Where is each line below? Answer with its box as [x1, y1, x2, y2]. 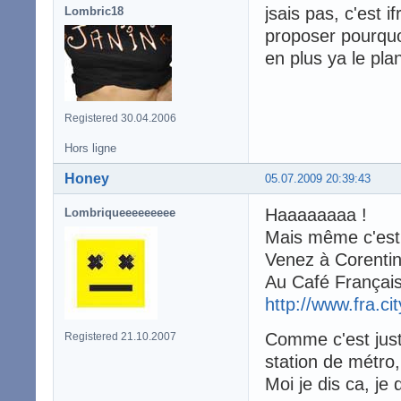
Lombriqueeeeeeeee [64, 205, 175, 219]
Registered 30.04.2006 [64, 111, 176, 124]
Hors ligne [64, 141, 116, 155]
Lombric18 [64, 4, 124, 18]
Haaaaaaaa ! [265, 204, 367, 225]
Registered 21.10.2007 [64, 329, 176, 343]
